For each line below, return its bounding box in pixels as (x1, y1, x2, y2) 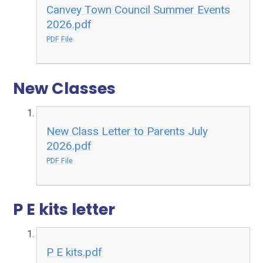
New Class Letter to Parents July (46, 124, 208, 138)
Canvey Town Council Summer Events (46, 3, 231, 17)
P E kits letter (13, 198, 116, 221)
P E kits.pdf (46, 245, 103, 259)
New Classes (13, 77, 116, 99)
